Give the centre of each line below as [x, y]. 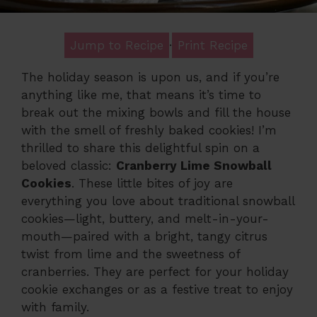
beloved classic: [69, 165]
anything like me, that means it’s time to [141, 94]
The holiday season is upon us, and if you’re [150, 77]
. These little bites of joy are [152, 183]
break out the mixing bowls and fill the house [156, 112]
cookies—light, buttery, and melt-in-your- [145, 218]
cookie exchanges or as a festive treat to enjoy [157, 289]
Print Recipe [212, 45]
